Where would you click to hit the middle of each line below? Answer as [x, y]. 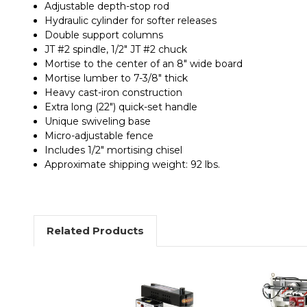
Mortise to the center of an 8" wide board [144, 63]
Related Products [95, 230]
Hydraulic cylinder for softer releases [131, 20]
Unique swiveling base [98, 121]
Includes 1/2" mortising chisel [114, 150]
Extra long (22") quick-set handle [121, 107]
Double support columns [104, 35]
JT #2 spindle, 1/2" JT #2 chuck [116, 49]
